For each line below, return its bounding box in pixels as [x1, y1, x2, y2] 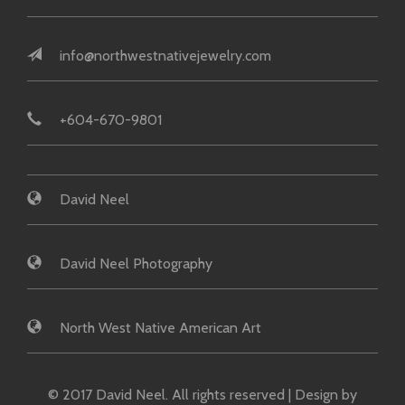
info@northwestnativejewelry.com [60, 47, 271, 65]
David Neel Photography [60, 255, 212, 273]
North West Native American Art [60, 319, 261, 337]
